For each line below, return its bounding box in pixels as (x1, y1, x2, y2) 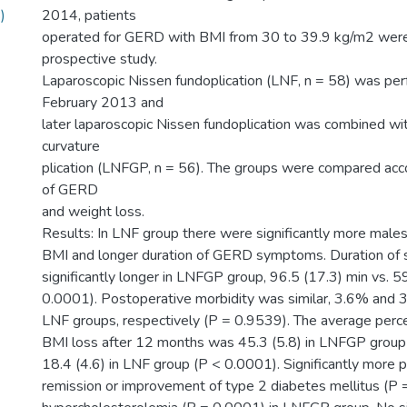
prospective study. (42, 49, 157, 69)
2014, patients (42, 5, 136, 25)
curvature (42, 136, 100, 156)
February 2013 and (42, 93, 164, 113)
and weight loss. (42, 202, 144, 222)
